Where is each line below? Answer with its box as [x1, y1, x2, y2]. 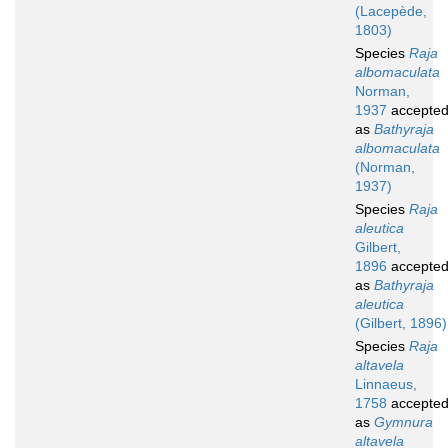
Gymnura [374, 414, 433, 431]
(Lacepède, [355, 3, 427, 20]
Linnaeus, [355, 376, 417, 393]
